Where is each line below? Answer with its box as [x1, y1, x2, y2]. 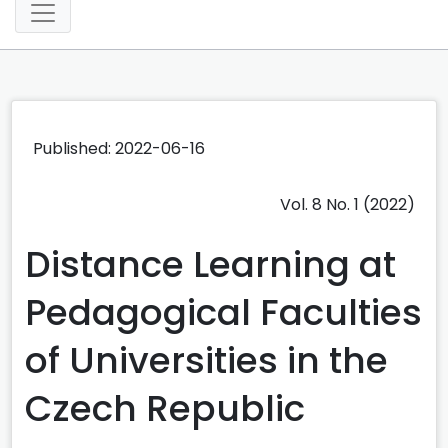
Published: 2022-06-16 [33, 136, 205, 160]
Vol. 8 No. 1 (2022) [280, 192, 415, 216]
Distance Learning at [25, 238, 396, 290]
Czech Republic [25, 382, 305, 434]
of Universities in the [25, 334, 388, 386]
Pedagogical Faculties [25, 286, 422, 338]
